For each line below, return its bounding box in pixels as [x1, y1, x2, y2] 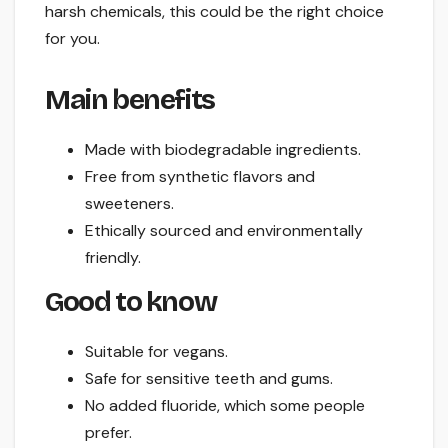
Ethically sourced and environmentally [85, 220, 363, 242]
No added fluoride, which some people [85, 394, 365, 416]
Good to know [45, 285, 217, 320]
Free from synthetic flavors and [85, 166, 315, 188]
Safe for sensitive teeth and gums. [85, 367, 333, 389]
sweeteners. [85, 193, 174, 215]
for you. [45, 28, 100, 50]
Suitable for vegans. [85, 340, 228, 362]
